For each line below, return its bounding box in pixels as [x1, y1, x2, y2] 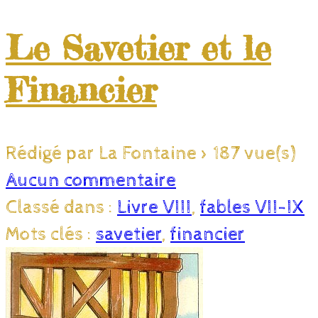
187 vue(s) [213, 143, 295, 165]
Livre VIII [117, 197, 192, 219]
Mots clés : [6, 224, 96, 246]
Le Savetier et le [6, 27, 271, 70]
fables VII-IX [200, 197, 305, 219]
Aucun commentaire [6, 170, 176, 192]
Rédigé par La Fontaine [6, 143, 201, 165]
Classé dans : [6, 197, 117, 219]
